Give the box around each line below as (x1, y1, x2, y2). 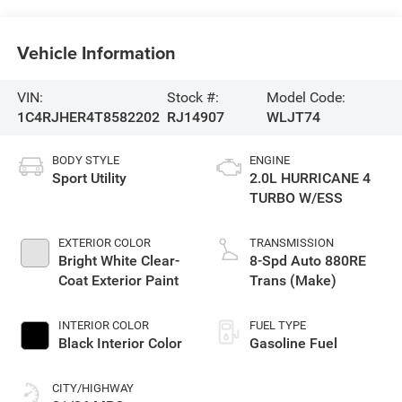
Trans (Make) (249, 271, 336, 289)
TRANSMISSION (249, 235, 334, 249)
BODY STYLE (51, 153, 119, 167)
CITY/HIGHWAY (51, 380, 134, 395)
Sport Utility (51, 169, 127, 187)
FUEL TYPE (249, 318, 306, 332)
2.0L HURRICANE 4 (249, 169, 371, 187)
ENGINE (249, 153, 290, 167)
